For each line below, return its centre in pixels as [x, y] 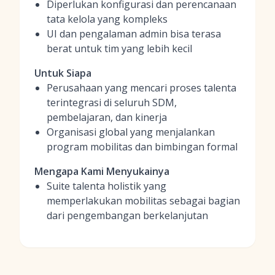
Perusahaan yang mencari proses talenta [141, 88]
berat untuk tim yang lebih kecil [119, 48]
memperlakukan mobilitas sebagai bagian [143, 201]
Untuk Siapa [63, 73]
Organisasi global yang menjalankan [131, 132]
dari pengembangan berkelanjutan [127, 215]
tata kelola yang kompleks [107, 19]
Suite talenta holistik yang [107, 186]
